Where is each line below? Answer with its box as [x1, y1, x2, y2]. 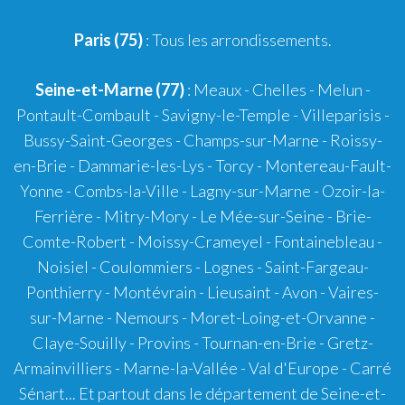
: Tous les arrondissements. [142, 29, 332, 50]
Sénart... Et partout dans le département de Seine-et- [19, 382, 386, 403]
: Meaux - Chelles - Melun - [184, 79, 371, 99]
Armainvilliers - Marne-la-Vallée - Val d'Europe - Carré [14, 357, 391, 378]
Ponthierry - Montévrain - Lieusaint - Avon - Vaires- [26, 281, 379, 302]
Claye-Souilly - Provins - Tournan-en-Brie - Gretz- [32, 332, 373, 353]
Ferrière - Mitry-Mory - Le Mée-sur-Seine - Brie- [33, 205, 372, 226]
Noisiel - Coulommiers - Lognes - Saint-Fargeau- [36, 256, 369, 277]
